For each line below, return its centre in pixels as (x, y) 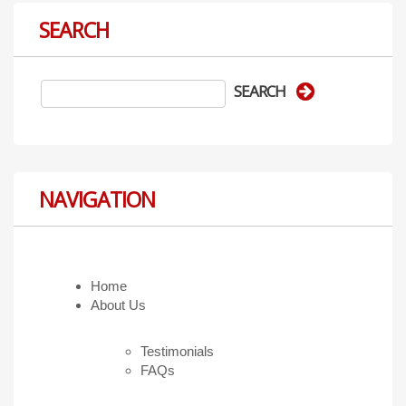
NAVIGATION (97, 199)
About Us (118, 305)
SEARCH (74, 29)
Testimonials (177, 351)
